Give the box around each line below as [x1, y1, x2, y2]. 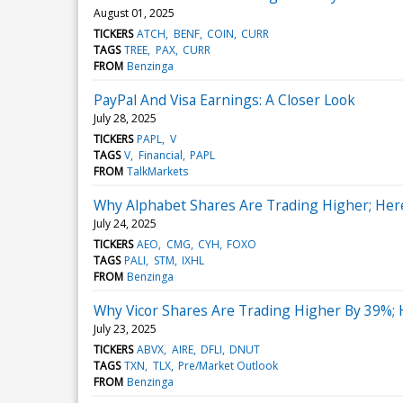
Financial [138, 147, 183, 163]
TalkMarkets [127, 163, 189, 179]
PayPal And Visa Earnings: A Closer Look [94, 89, 355, 110]
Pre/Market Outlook [177, 357, 278, 373]
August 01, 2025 [94, 4, 175, 21]
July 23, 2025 [94, 320, 157, 336]
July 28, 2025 [94, 110, 157, 126]
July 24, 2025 [94, 215, 157, 231]
